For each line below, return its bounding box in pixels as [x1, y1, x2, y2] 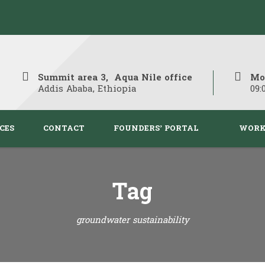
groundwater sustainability [76, 214, 189, 227]
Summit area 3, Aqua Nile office [38, 72, 192, 85]
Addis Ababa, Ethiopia [38, 83, 137, 96]
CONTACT [43, 123, 85, 134]
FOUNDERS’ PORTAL [114, 123, 199, 134]
